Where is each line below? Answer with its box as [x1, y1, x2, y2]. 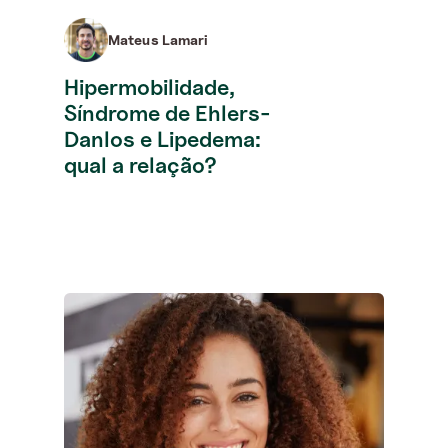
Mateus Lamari [108, 30, 209, 48]
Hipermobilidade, [64, 73, 235, 100]
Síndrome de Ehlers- [64, 99, 271, 126]
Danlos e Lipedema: [64, 125, 261, 152]
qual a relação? [64, 151, 217, 178]
